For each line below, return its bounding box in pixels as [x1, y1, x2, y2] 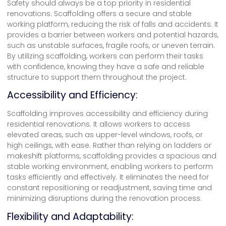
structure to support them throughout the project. [7, 72, 187, 82]
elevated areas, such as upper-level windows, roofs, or [7, 130, 203, 140]
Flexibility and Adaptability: [7, 209, 134, 223]
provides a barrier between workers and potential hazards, [7, 29, 218, 40]
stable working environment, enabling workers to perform [7, 161, 213, 172]
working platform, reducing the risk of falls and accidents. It [7, 19, 218, 29]
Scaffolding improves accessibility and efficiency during [7, 108, 208, 119]
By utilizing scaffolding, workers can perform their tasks [7, 50, 203, 61]
